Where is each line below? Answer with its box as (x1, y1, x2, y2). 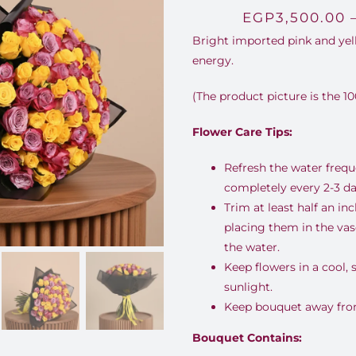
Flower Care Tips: (192, 125, 292, 139)
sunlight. (223, 280, 273, 294)
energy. (192, 53, 234, 68)
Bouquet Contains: (192, 331, 302, 345)
